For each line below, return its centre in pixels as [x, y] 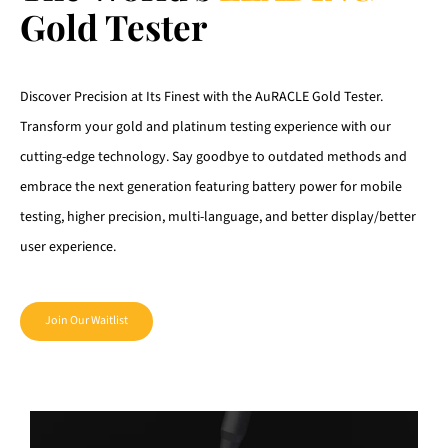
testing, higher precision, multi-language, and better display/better [218, 216]
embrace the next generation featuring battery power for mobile [211, 186]
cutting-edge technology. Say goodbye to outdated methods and [213, 156]
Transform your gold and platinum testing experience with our [205, 126]
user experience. [68, 246]
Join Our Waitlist [86, 320]
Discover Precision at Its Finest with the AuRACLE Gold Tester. [201, 96]
